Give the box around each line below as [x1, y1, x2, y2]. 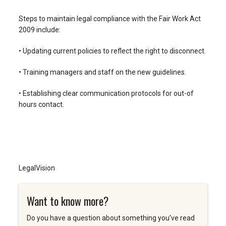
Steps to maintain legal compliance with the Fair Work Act [18, 15, 201, 23]
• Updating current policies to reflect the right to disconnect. [18, 47, 206, 55]
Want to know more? [26, 193, 108, 209]
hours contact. [18, 100, 64, 109]
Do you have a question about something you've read [26, 214, 195, 222]
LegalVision [18, 164, 55, 173]
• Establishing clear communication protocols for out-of [18, 89, 194, 98]
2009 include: [18, 26, 61, 34]
